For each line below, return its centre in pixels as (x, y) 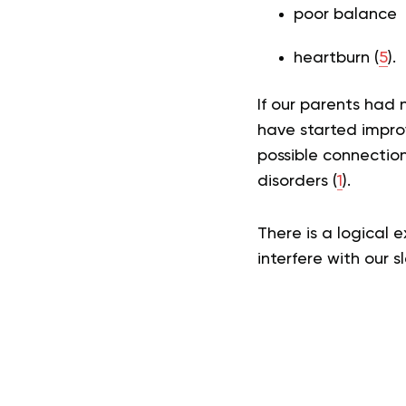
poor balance (345, 14)
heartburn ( (336, 58)
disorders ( (297, 181)
